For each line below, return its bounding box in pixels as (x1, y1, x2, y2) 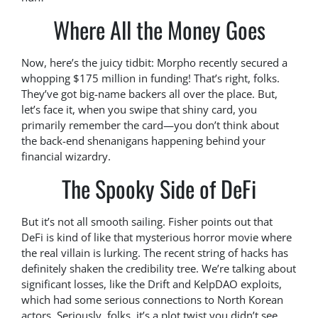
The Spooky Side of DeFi (62, 172, 256, 206)
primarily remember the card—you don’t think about (21, 118, 279, 133)
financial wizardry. (21, 149, 111, 164)
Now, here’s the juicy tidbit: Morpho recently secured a (21, 55, 287, 70)
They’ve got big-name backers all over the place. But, (21, 87, 278, 102)
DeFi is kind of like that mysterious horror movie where (21, 230, 292, 245)
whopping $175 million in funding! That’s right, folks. (21, 71, 280, 86)
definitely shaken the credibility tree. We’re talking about (21, 261, 296, 276)
